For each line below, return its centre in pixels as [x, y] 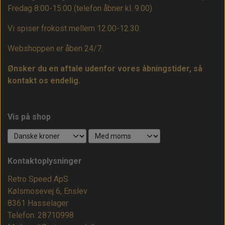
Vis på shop [29, 117]
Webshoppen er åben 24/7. [55, 49]
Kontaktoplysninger [45, 161]
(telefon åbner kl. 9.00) [113, 9]
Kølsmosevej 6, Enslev [47, 191]
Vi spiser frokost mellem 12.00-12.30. [74, 29]
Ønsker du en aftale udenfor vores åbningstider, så [105, 69]
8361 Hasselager [38, 203]
